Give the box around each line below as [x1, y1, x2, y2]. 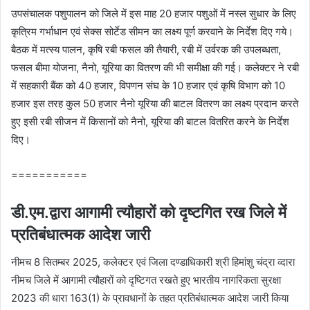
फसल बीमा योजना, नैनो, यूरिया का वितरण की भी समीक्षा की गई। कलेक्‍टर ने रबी [11, 60, 299, 74]
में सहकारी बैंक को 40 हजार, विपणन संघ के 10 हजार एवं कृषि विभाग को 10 [11, 78, 285, 92]
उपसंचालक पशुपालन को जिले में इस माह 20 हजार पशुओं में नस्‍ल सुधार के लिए [11, 6, 296, 20]
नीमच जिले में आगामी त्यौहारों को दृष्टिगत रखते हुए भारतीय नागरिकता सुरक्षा [11, 273, 281, 287]
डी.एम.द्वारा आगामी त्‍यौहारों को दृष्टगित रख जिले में [11, 202, 286, 222]
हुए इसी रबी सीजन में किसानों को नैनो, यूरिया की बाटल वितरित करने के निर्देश [11, 114, 289, 128]
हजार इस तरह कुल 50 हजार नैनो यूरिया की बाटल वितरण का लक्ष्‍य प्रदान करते [11, 96, 298, 110]
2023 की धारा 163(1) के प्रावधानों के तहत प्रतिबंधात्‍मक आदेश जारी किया [11, 291, 289, 305]
